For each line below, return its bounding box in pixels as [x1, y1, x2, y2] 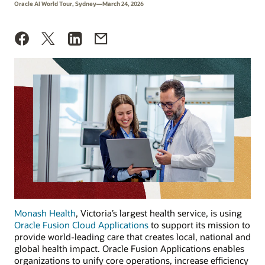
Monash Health [14, 207, 76, 219]
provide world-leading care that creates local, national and [14, 231, 251, 243]
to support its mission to [148, 219, 250, 231]
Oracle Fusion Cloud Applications [14, 219, 148, 231]
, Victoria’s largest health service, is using [76, 207, 242, 219]
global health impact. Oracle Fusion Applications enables [14, 243, 244, 255]
